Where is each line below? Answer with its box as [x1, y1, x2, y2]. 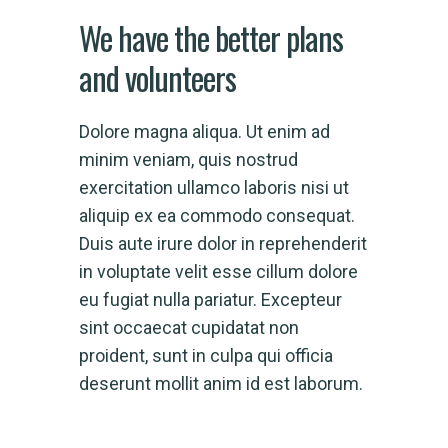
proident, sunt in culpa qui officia [79, 345, 333, 366]
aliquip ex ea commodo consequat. [79, 205, 355, 226]
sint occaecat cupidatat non [79, 317, 299, 338]
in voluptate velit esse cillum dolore [79, 261, 358, 282]
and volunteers [79, 54, 236, 101]
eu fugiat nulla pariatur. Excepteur [79, 289, 342, 310]
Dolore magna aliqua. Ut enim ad [79, 121, 330, 142]
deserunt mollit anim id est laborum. [79, 373, 363, 394]
